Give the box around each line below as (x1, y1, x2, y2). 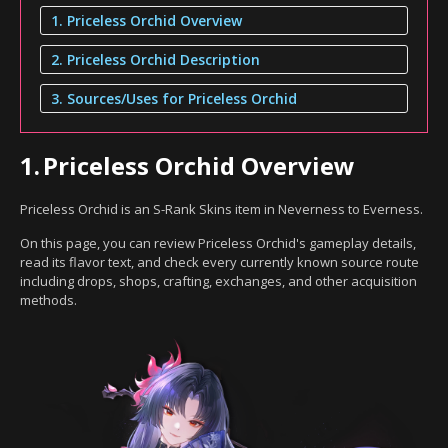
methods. (20, 290, 77, 309)
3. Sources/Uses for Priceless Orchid (51, 88, 297, 108)
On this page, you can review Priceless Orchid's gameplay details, (20, 233, 416, 252)
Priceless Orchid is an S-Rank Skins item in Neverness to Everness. (20, 199, 423, 218)
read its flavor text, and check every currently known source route (20, 252, 419, 271)
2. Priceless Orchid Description (51, 49, 260, 69)
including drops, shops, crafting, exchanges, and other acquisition (20, 271, 417, 290)
